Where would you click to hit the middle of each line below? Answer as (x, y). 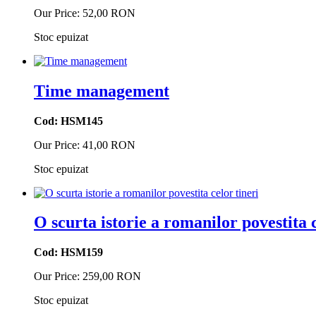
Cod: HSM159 (68, 253)
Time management (102, 91)
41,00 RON (109, 145)
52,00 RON (109, 13)
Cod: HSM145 (68, 121)
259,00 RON (112, 276)
